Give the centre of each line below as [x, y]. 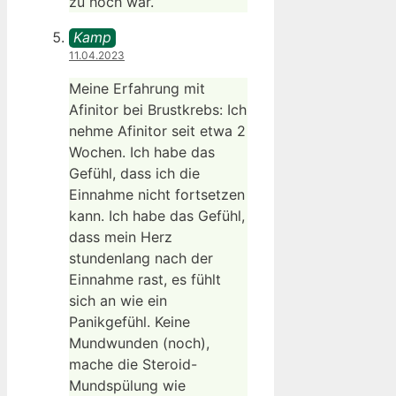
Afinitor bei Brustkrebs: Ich [158, 110]
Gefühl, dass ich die [134, 174]
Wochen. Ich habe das [142, 152]
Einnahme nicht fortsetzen [157, 195]
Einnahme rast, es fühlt [145, 280]
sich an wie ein [118, 301]
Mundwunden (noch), [139, 343]
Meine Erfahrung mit [137, 89]
